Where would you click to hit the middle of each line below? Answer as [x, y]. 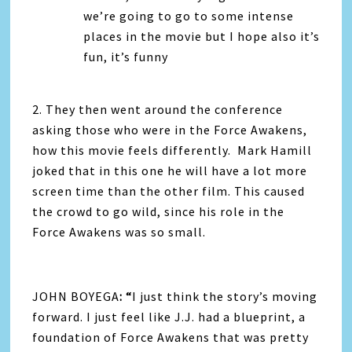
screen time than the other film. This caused [169, 191]
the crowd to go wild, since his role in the [159, 212]
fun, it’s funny [126, 57]
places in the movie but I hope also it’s [202, 37]
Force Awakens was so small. [119, 232]
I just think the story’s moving [225, 297]
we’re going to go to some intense [189, 16]
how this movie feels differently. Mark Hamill [172, 150]
